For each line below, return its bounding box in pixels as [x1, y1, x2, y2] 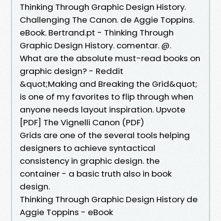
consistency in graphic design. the [20, 154, 160, 167]
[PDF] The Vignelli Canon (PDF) [20, 116, 144, 128]
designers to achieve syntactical [20, 142, 155, 154]
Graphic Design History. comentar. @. [20, 39, 171, 51]
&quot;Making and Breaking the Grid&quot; [20, 77, 197, 90]
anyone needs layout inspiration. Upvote [20, 103, 185, 115]
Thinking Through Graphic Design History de [20, 193, 198, 205]
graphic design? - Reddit [20, 65, 123, 77]
